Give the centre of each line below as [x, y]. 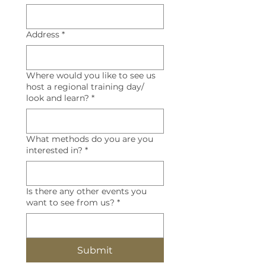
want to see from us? [70, 202]
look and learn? [58, 98]
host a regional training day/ [85, 87]
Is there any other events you [86, 191]
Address [43, 34]
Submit [95, 250]
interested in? [54, 150]
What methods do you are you [90, 139]
